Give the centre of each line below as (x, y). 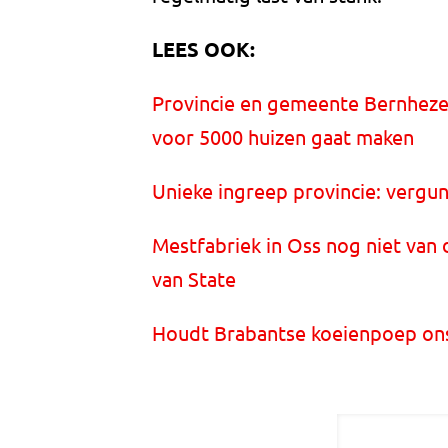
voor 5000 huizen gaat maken (283, 137)
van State (194, 279)
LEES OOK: (203, 49)
